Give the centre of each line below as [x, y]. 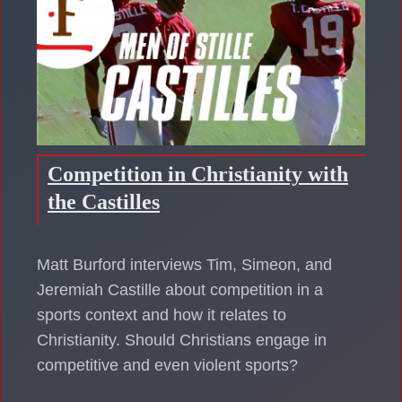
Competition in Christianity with [198, 175]
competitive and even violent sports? [172, 366]
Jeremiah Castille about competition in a [180, 290]
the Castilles [104, 202]
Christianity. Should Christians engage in [182, 341]
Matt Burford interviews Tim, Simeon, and [184, 265]
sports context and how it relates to [162, 315]
